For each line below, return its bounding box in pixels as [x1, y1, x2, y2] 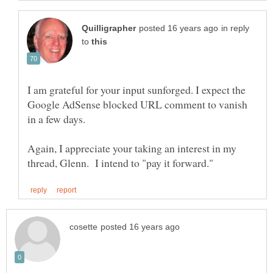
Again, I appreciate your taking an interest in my [27, 141, 236, 156]
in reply [221, 24, 249, 34]
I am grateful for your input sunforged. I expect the [27, 82, 246, 97]
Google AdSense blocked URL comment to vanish [27, 97, 247, 112]
